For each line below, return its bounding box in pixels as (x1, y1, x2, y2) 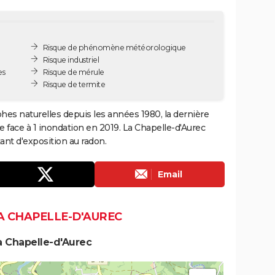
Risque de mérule (42, 67, 104, 77)
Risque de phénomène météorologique (42, 42, 186, 52)
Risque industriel (42, 55, 99, 64)
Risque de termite (42, 79, 106, 89)
